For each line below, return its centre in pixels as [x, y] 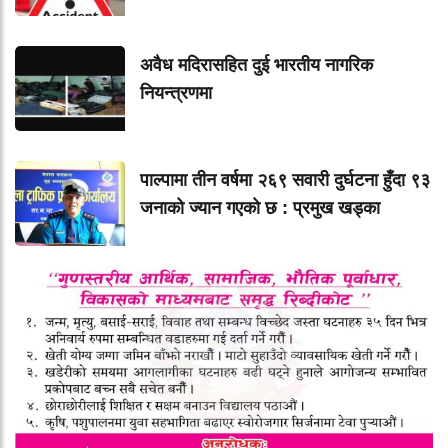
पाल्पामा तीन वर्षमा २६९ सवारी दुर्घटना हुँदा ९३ [285, 179]
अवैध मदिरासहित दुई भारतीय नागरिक [256, 64]
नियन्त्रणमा [176, 92]
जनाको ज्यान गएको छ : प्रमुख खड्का [260, 207]
